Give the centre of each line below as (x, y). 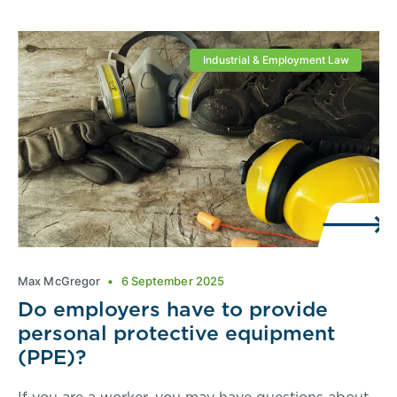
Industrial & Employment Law (276, 59)
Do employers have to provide (173, 309)
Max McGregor (61, 281)
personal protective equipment (176, 333)
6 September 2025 (171, 281)
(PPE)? (52, 357)
